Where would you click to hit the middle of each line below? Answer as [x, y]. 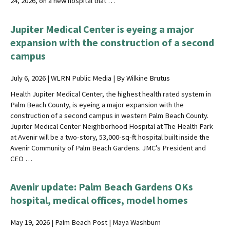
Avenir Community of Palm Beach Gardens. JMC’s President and [108, 148]
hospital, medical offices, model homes [99, 200]
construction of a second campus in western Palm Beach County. [109, 115]
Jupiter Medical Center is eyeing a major [102, 29]
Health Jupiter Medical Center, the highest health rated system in [111, 94]
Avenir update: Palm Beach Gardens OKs [102, 186]
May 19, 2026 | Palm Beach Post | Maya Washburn [85, 222]
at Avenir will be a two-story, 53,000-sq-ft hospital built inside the [110, 137]
